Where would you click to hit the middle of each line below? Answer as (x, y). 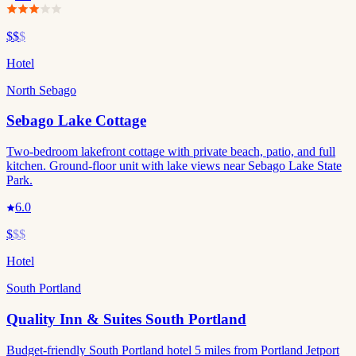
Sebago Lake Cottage (76, 121)
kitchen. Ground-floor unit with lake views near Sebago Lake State (174, 166)
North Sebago (41, 90)
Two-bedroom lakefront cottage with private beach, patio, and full (171, 152)
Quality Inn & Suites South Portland (126, 319)
